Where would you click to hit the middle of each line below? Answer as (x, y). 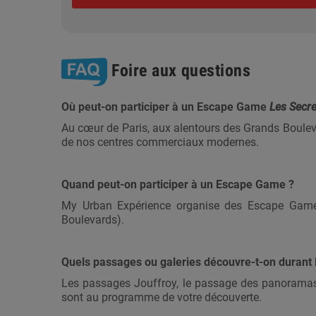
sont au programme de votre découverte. (162, 298)
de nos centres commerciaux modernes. (160, 142)
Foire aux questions (179, 71)
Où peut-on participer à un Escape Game (165, 107)
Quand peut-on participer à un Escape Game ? (178, 185)
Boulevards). (93, 220)
